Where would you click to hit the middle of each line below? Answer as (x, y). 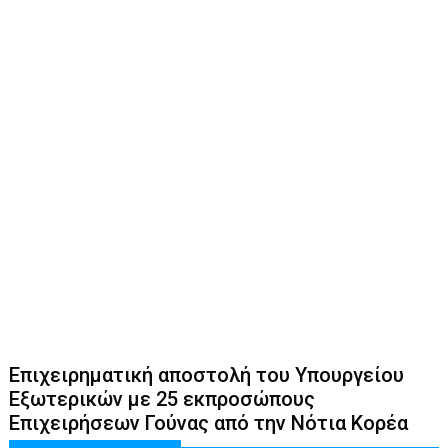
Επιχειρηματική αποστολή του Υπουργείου (207, 374)
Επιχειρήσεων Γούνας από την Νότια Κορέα (209, 422)
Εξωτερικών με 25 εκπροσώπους (162, 398)
